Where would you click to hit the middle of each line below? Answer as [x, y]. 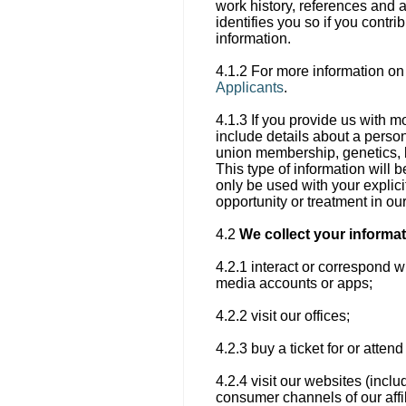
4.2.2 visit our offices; [283, 316]
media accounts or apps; [294, 283]
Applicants [250, 87]
